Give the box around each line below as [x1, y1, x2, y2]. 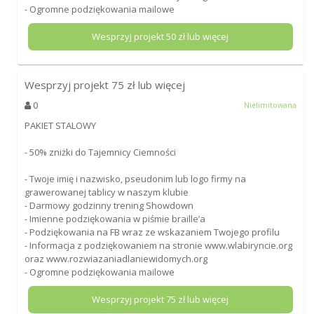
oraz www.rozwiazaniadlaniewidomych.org [24, 252, 207, 265]
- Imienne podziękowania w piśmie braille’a [24, 212, 205, 225]
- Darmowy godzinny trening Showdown [24, 198, 193, 212]
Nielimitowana [244, 100, 297, 110]
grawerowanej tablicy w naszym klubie [24, 185, 189, 198]
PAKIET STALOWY [24, 118, 96, 132]
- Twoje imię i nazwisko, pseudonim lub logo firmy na [24, 172, 246, 185]
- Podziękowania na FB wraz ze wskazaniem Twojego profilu [24, 225, 280, 238]
